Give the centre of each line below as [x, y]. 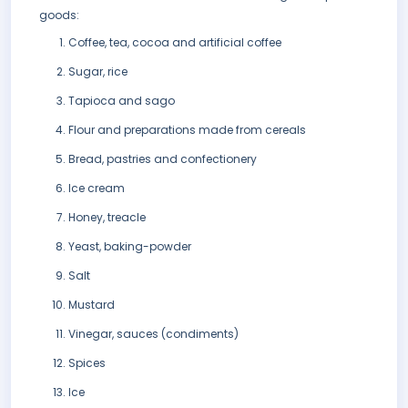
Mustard [92, 305]
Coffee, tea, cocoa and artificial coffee [175, 43]
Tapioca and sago [122, 101]
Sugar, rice [98, 72]
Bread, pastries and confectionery [163, 159]
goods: [59, 15]
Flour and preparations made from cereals [187, 130]
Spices [87, 363]
